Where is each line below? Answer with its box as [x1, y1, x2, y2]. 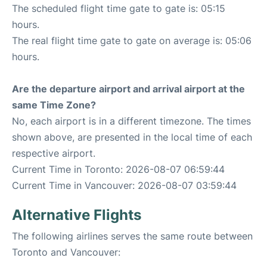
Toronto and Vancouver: [12, 246, 120, 259]
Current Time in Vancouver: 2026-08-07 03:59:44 [12, 179, 237, 192]
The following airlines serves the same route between [12, 230, 253, 243]
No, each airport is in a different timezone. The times [12, 115, 251, 128]
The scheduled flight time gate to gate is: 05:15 [12, 2, 225, 15]
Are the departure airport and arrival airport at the [12, 83, 245, 95]
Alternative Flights [12, 206, 141, 224]
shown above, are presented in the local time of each [12, 131, 252, 144]
